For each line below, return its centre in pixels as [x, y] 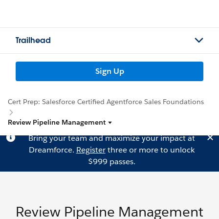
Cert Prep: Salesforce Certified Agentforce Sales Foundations [106, 102]
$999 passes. [111, 162]
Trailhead [33, 40]
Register [91, 150]
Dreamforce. [52, 150]
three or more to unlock [150, 150]
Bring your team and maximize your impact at [111, 138]
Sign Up [109, 71]
